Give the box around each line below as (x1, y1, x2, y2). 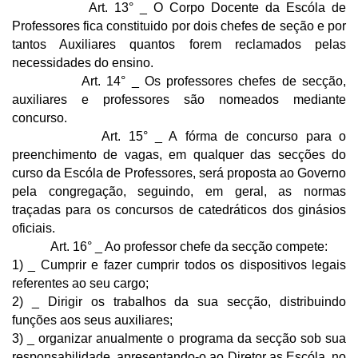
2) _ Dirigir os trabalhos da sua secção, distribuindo (12, 294, 346, 308)
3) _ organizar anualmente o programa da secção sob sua (12, 331, 346, 345)
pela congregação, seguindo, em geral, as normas (12, 184, 346, 198)
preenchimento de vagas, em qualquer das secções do (12, 147, 346, 161)
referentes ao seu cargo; (12, 276, 149, 290)
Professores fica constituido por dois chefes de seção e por (12, 18, 346, 33)
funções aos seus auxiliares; (12, 312, 173, 327)
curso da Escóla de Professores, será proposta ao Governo (12, 165, 346, 180)
